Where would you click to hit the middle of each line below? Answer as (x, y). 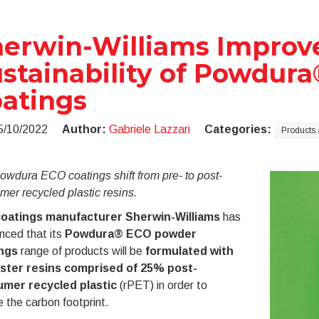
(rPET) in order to (162, 285)
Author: (84, 129)
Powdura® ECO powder (130, 234)
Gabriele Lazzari (149, 129)
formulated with (189, 251)
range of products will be (83, 251)
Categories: (237, 129)
